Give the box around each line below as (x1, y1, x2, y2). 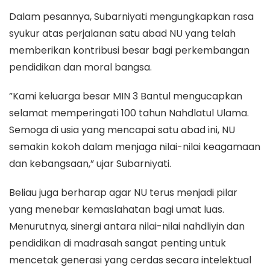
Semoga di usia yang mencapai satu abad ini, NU (9, 122, 235, 137)
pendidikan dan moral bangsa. (9, 60, 152, 74)
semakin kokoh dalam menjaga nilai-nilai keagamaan (9, 139, 260, 154)
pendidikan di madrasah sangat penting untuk (9, 236, 226, 250)
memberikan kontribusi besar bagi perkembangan (9, 43, 250, 57)
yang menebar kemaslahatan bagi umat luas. (9, 202, 224, 216)
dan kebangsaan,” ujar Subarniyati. (9, 156, 171, 171)
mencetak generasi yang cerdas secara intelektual (9, 253, 251, 267)
